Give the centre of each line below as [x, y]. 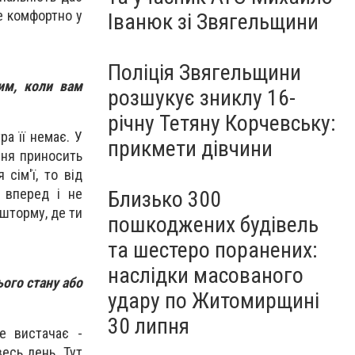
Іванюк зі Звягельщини [213, 22]
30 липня [149, 326]
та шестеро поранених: [213, 250]
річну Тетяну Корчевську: [222, 123]
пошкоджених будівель [213, 225]
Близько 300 [164, 199]
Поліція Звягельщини [204, 73]
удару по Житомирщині [214, 301]
